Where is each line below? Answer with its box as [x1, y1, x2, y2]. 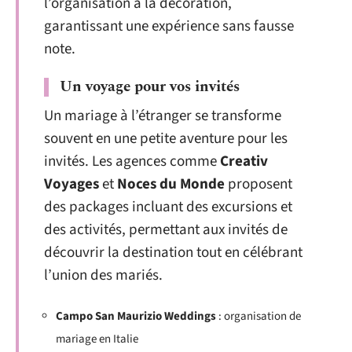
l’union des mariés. [44, 265, 163, 286]
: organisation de [216, 307, 301, 324]
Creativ [220, 151, 268, 172]
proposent [225, 174, 292, 195]
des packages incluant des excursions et [44, 196, 292, 218]
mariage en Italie [56, 330, 138, 347]
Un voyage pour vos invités [60, 75, 240, 98]
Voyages [44, 174, 99, 195]
